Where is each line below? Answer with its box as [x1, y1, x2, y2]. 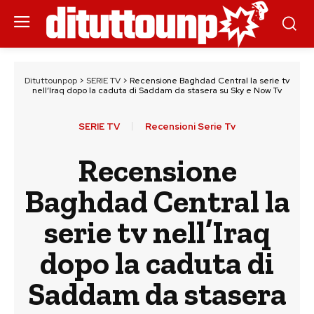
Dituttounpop [25, 75, 77, 86]
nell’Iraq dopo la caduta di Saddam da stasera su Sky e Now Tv [32, 85, 282, 96]
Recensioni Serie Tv [145, 121, 235, 132]
